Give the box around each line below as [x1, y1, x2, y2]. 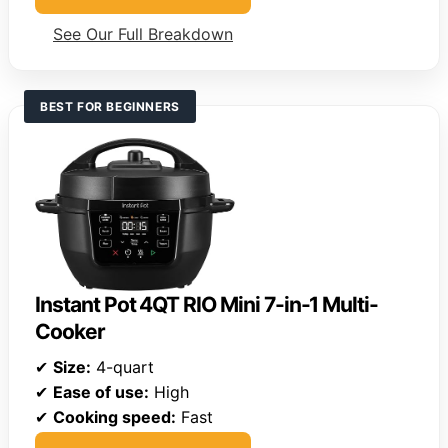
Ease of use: [53, 382, 149, 403]
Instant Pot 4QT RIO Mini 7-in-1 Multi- [35, 292, 379, 318]
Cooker [35, 319, 105, 345]
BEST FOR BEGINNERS [40, 98, 180, 114]
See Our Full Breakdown [53, 23, 233, 44]
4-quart [91, 357, 154, 378]
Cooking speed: [53, 407, 176, 428]
